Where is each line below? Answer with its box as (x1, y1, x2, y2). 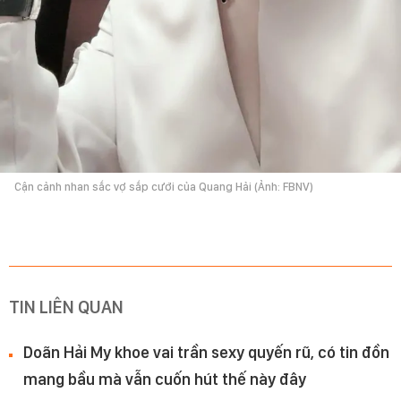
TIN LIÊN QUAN (9, 296, 124, 319)
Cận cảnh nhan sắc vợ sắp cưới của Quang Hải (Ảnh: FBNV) (14, 180, 313, 194)
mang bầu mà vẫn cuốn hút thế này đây (23, 370, 306, 389)
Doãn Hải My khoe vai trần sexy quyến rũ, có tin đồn (23, 343, 389, 363)
